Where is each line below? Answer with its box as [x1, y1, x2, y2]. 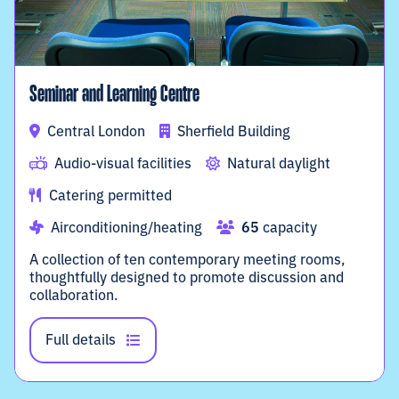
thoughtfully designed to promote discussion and [29, 266, 344, 287]
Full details [45, 329, 116, 349]
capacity [259, 216, 317, 237]
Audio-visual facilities [54, 152, 191, 173]
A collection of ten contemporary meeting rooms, [29, 248, 345, 269]
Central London [44, 120, 145, 141]
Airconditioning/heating [51, 216, 202, 237]
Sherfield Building [174, 120, 290, 141]
